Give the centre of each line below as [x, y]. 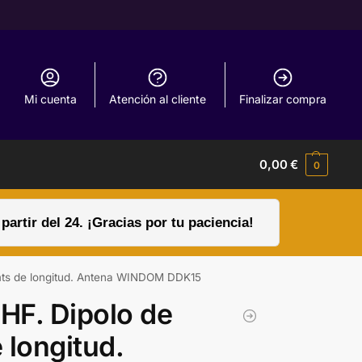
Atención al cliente [158, 99]
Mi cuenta [50, 99]
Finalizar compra [282, 99]
